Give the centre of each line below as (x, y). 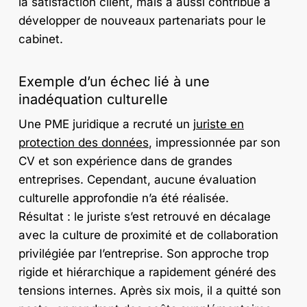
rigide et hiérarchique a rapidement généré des (147, 272)
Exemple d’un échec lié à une (114, 82)
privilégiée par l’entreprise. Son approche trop (143, 254)
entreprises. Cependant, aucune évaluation (137, 180)
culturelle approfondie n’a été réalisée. (123, 198)
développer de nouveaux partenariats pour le (142, 20)
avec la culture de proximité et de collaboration (148, 235)
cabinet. (40, 39)
